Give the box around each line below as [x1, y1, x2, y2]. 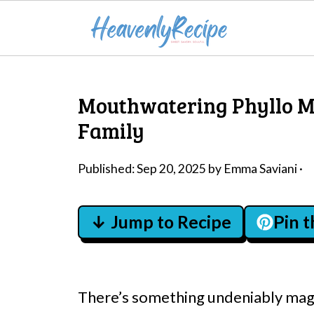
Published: [78, 161, 137, 176]
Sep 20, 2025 [137, 161, 206, 176]
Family [78, 116, 144, 144]
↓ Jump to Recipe [90, 212, 231, 232]
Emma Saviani [224, 161, 297, 176]
